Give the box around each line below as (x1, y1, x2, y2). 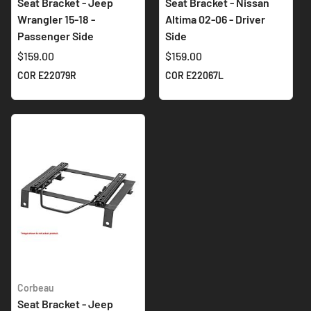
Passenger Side (17, 29, 94, 43)
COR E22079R (17, 69, 76, 82)
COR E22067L (165, 69, 224, 82)
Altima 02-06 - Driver (165, 12, 265, 26)
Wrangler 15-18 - (17, 12, 95, 26)
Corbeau (17, 282, 54, 294)
